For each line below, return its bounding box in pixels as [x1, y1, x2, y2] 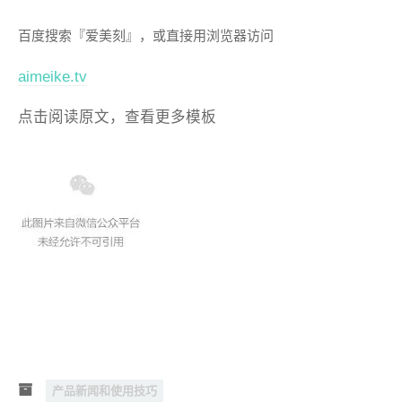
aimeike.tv [18, 68, 87, 85]
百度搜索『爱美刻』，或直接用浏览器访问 [18, 28, 274, 44]
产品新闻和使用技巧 [52, 384, 157, 398]
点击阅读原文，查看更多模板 [18, 109, 216, 126]
